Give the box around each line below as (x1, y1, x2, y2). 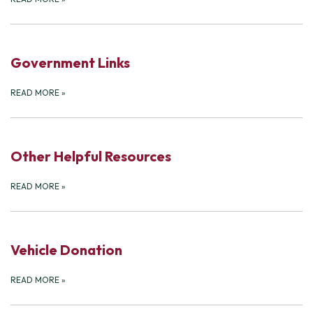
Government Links (10, 54, 136, 72)
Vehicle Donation (10, 241, 128, 259)
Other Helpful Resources (10, 147, 177, 166)
